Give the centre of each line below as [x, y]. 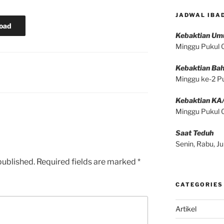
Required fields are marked [87, 162]
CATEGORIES [199, 185]
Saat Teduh [194, 133]
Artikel [186, 209]
